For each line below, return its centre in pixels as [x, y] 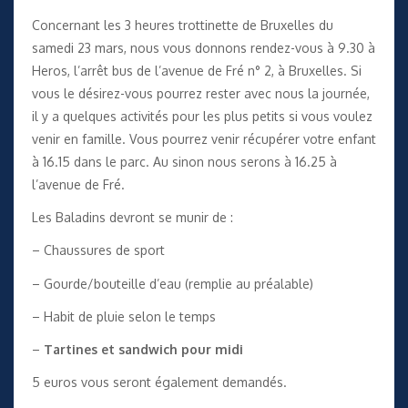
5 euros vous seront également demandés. [159, 382]
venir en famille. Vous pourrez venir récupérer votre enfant [204, 138]
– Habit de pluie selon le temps [124, 316]
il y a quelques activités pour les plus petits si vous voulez [202, 116]
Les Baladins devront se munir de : [133, 218]
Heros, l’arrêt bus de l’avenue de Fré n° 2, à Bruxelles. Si [197, 70]
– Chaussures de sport [98, 250]
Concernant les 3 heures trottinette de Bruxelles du [183, 25]
